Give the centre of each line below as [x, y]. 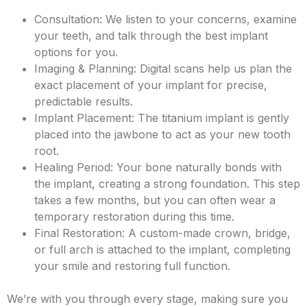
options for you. [76, 52]
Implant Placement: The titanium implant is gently [162, 118]
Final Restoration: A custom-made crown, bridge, [162, 233]
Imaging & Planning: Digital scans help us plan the [163, 69]
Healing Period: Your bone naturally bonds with [158, 168]
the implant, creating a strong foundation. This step [167, 184]
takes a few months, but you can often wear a [155, 200]
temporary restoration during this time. [134, 217]
